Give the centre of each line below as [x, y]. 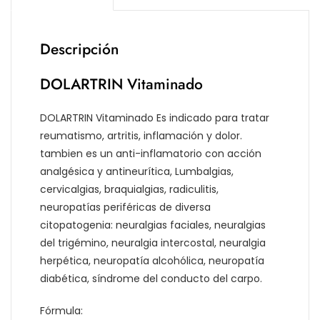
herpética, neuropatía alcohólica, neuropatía [152, 261]
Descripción [79, 50]
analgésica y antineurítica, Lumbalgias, [137, 172]
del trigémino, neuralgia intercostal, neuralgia [153, 243]
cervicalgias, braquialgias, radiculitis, [129, 190]
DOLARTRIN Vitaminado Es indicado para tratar [155, 118]
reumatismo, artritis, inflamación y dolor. [141, 136]
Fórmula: [61, 311]
